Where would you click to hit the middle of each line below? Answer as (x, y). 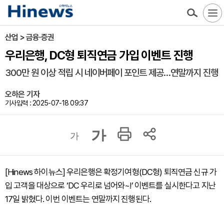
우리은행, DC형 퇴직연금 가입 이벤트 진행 (99, 55)
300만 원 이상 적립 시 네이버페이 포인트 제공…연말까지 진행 (111, 73)
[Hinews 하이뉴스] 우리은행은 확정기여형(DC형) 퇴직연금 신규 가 (111, 172)
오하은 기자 (22, 94)
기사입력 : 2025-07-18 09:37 (46, 103)
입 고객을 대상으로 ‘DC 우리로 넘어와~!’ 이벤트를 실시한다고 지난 (110, 185)
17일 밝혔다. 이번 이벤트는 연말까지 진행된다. (78, 199)
